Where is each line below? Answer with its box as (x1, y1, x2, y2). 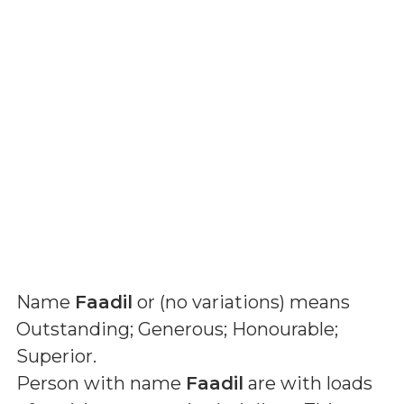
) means (280, 291, 350, 313)
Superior (16, 345, 93, 367)
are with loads (243, 372, 372, 394)
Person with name (16, 372, 186, 394)
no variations (165, 291, 280, 313)
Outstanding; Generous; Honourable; (16, 318, 338, 340)
